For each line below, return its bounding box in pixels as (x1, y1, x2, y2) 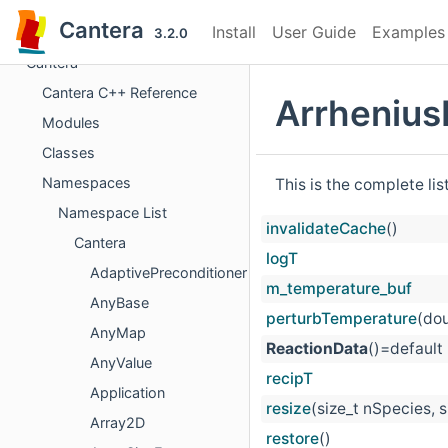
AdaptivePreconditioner (90, 264, 247, 282)
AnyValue (90, 354, 152, 372)
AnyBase (90, 294, 149, 312)
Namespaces (42, 174, 131, 192)
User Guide (272, 22, 356, 42)
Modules (42, 114, 100, 132)
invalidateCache (266, 219, 386, 239)
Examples (372, 22, 445, 42)
